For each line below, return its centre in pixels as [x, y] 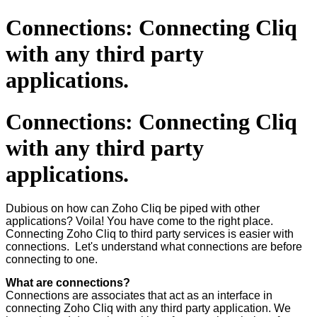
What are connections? [68, 283]
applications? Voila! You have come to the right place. [139, 221]
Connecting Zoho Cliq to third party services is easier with [150, 234]
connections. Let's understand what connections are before [154, 247]
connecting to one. [52, 260]
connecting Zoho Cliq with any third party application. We [148, 309]
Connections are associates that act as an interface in [139, 296]
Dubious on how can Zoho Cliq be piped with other [133, 209]
